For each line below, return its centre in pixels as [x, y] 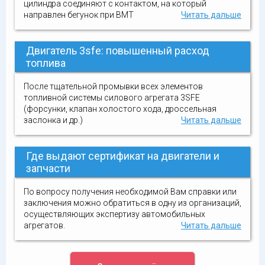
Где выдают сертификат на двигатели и [123, 156]
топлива [46, 63]
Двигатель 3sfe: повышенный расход [118, 51]
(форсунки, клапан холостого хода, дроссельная [120, 109]
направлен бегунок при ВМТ [79, 15]
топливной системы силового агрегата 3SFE [112, 98]
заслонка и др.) [53, 120]
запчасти [48, 168]
